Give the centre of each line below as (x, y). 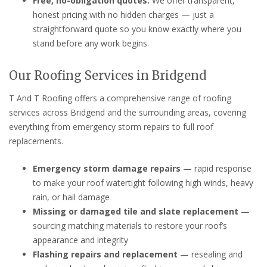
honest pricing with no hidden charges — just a (123, 14)
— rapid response (216, 168)
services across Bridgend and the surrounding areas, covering (128, 112)
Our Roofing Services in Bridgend (108, 75)
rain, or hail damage (71, 197)
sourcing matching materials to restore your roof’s (130, 225)
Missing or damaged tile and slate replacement (136, 211)
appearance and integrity (80, 240)
